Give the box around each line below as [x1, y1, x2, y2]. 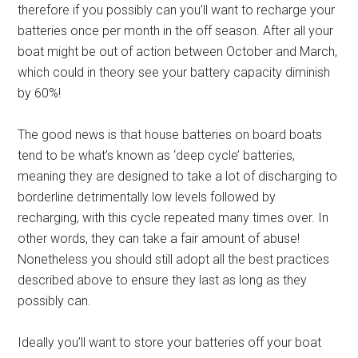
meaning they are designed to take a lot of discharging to [18, 168, 338, 184]
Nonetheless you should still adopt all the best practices [18, 251, 330, 267]
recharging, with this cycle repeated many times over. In [18, 209, 329, 225]
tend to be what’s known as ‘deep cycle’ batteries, [18, 147, 296, 163]
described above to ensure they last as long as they [18, 272, 308, 288]
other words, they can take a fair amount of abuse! [18, 230, 300, 246]
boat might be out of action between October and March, [18, 43, 338, 59]
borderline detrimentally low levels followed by [18, 189, 276, 205]
